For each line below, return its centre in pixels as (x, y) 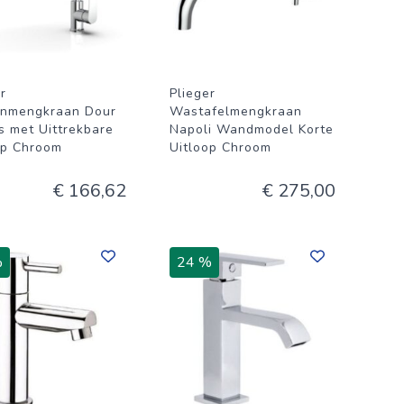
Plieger (193, 93)
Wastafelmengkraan (236, 111)
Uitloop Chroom (220, 147)
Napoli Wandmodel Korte (252, 129)
